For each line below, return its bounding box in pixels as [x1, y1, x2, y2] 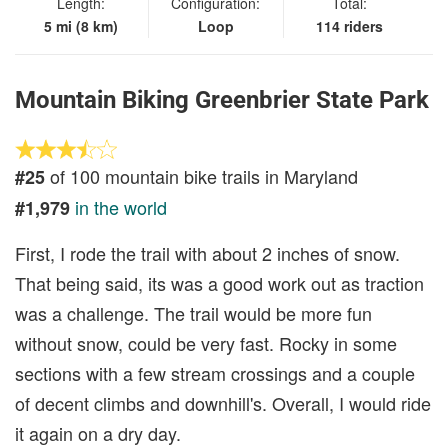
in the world [75, 194, 167, 220]
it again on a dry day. [15, 420, 181, 446]
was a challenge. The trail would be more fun [15, 300, 372, 326]
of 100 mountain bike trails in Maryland [45, 163, 358, 189]
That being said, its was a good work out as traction [15, 270, 424, 296]
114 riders [316, 16, 384, 36]
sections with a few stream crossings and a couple [15, 360, 415, 386]
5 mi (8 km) [44, 16, 119, 36]
